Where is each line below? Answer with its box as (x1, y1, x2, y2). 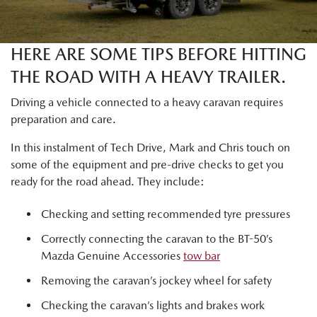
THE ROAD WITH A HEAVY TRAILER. (11, 67, 286, 87)
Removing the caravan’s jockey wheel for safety (41, 273, 272, 287)
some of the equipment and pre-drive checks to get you (11, 158, 284, 171)
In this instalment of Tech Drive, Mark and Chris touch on (11, 141, 290, 154)
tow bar (183, 248, 220, 263)
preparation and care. (11, 113, 116, 126)
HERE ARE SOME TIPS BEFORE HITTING (11, 44, 306, 64)
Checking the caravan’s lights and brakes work (41, 298, 265, 312)
